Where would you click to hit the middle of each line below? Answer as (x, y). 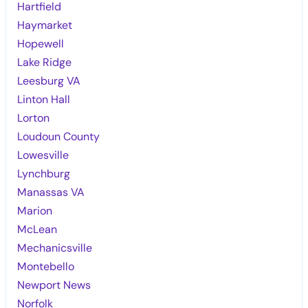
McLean (37, 229)
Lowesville (43, 155)
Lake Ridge (45, 62)
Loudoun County (59, 136)
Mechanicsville (55, 247)
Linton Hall (44, 99)
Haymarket (45, 25)
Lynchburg (44, 173)
